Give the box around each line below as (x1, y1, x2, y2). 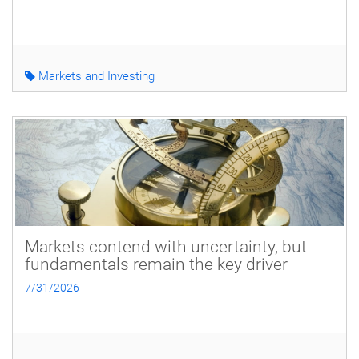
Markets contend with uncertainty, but (25, 236, 307, 256)
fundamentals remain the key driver (25, 254, 288, 274)
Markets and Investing (35, 68, 155, 83)
